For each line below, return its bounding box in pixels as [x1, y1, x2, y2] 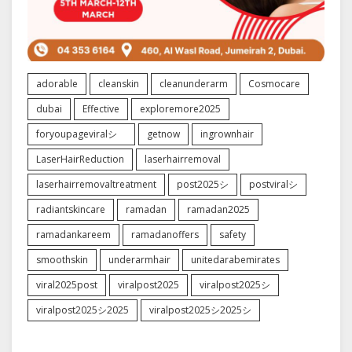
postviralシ [249, 178, 298, 191]
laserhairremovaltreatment [36, 178, 156, 191]
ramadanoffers [131, 228, 199, 241]
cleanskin [98, 77, 139, 90]
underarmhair [108, 253, 170, 266]
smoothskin [36, 253, 88, 266]
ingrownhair [200, 127, 254, 141]
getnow [147, 127, 180, 141]
